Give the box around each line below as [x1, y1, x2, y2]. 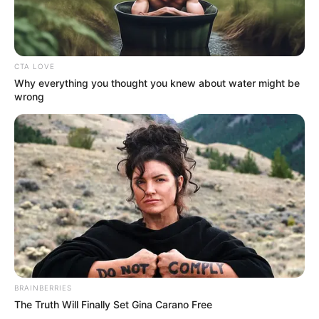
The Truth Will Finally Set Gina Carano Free [14, 298, 212, 310]
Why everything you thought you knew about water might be [14, 77, 300, 90]
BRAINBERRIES [14, 283, 72, 292]
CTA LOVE [14, 62, 55, 71]
